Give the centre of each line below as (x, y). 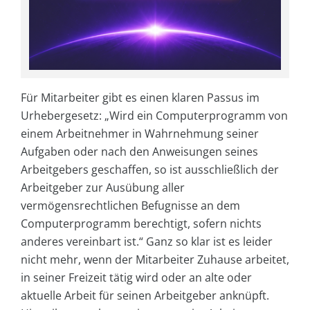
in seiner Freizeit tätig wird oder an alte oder (136, 277)
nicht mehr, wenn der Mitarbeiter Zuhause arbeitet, (155, 259)
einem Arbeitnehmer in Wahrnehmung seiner (140, 133)
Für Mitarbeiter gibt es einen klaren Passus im (140, 97)
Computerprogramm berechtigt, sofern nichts (141, 223)
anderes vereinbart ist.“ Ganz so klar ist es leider (147, 241)
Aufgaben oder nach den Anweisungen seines (139, 151)
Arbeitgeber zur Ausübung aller (103, 187)
